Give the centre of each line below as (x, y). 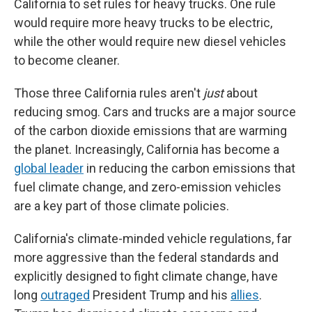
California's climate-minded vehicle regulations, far (153, 239)
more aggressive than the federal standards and (146, 257)
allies (245, 295)
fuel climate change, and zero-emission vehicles (148, 187)
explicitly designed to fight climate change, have (146, 276)
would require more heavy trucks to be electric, (143, 23)
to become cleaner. (67, 60)
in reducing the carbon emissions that (189, 168)
